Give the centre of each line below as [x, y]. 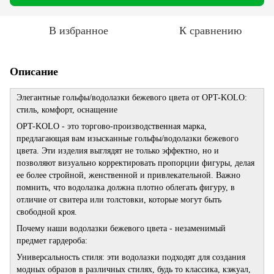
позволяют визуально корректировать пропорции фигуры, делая [135, 163]
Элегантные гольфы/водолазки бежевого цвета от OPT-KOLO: [132, 97]
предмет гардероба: [52, 240]
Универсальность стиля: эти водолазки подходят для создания [131, 257]
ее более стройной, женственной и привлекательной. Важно [128, 175]
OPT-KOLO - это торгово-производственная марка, [112, 126]
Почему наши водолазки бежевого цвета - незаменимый [121, 228]
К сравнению [210, 30]
